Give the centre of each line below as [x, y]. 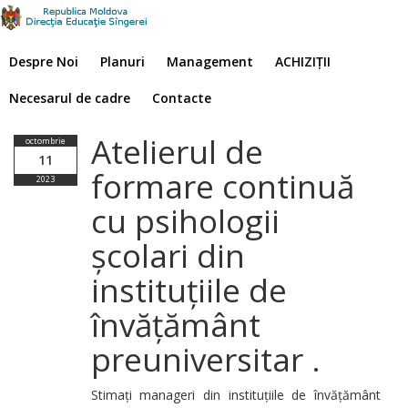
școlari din [168, 255]
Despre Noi [44, 61]
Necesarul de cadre [70, 98]
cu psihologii [185, 221]
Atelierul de [177, 152]
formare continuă [222, 186]
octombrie [45, 141]
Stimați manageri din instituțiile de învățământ [235, 395]
